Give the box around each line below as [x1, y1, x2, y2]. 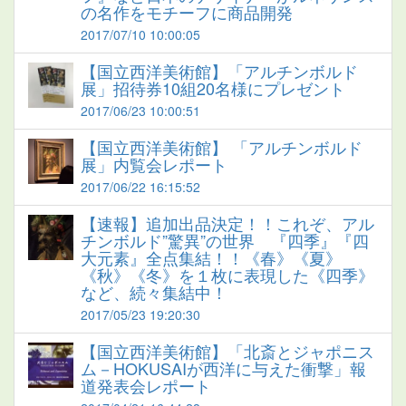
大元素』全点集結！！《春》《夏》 [81, 245, 342, 269]
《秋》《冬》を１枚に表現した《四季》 [81, 262, 374, 286]
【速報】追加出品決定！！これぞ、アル [81, 210, 374, 235]
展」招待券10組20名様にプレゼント [81, 75, 345, 100]
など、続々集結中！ [81, 279, 227, 304]
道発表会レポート [81, 372, 211, 397]
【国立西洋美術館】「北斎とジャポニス [81, 338, 374, 362]
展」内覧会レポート [81, 151, 227, 176]
